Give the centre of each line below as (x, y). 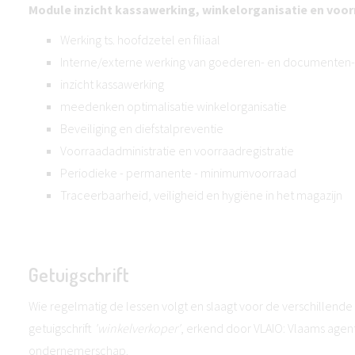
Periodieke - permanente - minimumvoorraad (178, 173)
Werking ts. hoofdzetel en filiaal (140, 40)
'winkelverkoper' (136, 328)
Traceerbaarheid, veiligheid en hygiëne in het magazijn (201, 195)
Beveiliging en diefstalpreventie (142, 128)
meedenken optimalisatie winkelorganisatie (174, 106)
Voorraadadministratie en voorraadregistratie (177, 151)
